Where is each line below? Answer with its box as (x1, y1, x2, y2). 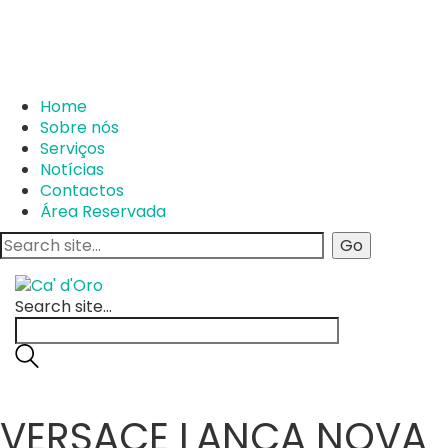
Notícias (40, 158, 104, 181)
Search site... (15, 294, 112, 318)
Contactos (40, 179, 124, 202)
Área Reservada (40, 200, 166, 223)
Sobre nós (40, 116, 119, 139)
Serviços (40, 137, 105, 160)
